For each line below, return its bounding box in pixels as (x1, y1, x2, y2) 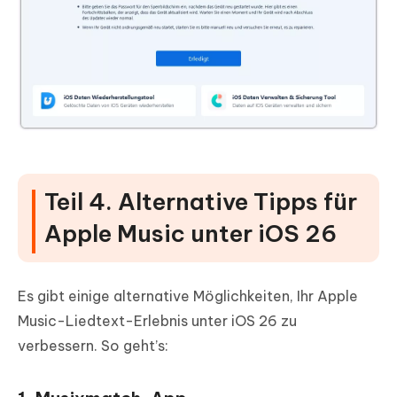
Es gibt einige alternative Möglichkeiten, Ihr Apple (18, 286, 358, 305)
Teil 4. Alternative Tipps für (44, 186, 357, 216)
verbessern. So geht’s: (18, 336, 168, 354)
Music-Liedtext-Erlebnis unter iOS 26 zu (18, 311, 297, 330)
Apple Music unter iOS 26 (44, 218, 337, 248)
